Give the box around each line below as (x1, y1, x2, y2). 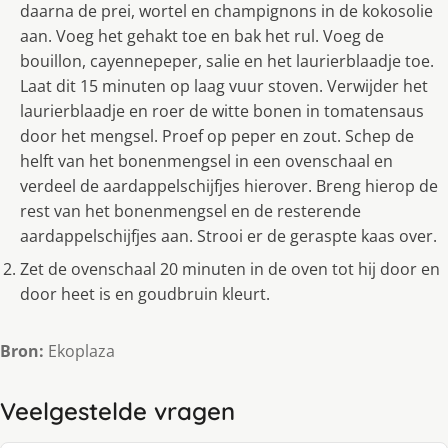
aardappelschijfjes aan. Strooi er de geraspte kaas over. (20, 225, 437, 248)
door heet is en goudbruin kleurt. (20, 283, 270, 306)
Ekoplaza (44, 340, 115, 363)
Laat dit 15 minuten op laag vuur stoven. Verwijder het (20, 75, 428, 98)
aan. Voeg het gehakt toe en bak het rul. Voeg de (20, 25, 384, 48)
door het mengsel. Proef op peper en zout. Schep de (20, 125, 414, 148)
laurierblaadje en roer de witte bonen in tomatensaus (20, 100, 424, 123)
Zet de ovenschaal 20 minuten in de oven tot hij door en (20, 258, 440, 281)
